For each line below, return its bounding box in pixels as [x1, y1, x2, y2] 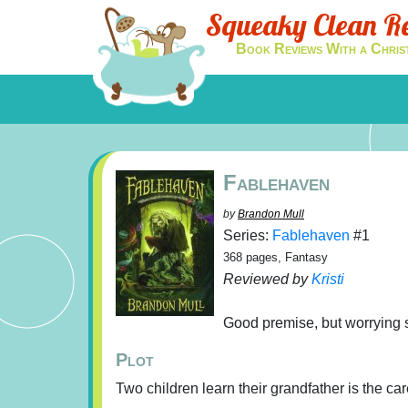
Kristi [311, 271, 344, 287]
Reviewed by [223, 271, 311, 287]
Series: [223, 228, 272, 243]
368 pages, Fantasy [223, 250, 328, 264]
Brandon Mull [238, 208, 304, 220]
